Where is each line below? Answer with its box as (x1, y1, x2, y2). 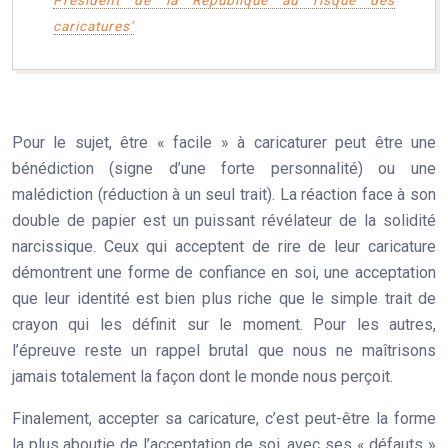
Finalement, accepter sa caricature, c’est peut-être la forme (12, 408, 436, 428)
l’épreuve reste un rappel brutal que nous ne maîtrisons (12, 340, 436, 360)
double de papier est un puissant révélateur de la (12, 210, 383, 230)
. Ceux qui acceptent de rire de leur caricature (93, 236, 436, 256)
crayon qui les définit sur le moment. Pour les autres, (12, 314, 436, 334)
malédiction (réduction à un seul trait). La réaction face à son (12, 184, 436, 204)
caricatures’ (53, 17, 134, 34)
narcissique (12, 236, 93, 256)
